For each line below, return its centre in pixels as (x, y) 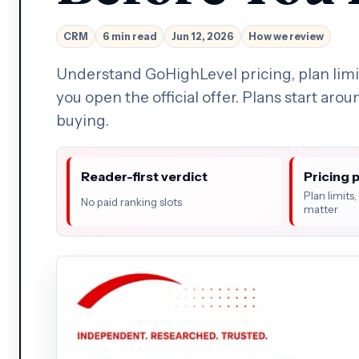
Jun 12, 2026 (203, 36)
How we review (286, 36)
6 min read (130, 36)
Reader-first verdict (144, 176)
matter (321, 209)
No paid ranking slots (131, 202)
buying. (83, 120)
